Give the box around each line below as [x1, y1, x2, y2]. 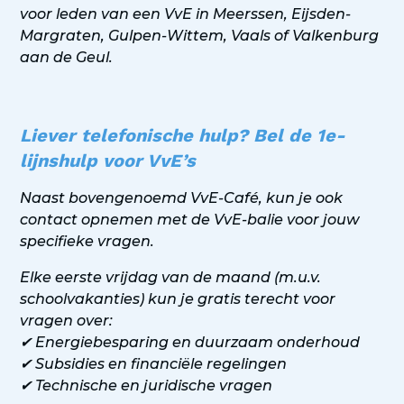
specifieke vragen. [20, 233, 155, 251]
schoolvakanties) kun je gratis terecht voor [20, 290, 336, 308]
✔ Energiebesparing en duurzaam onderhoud [20, 334, 361, 352]
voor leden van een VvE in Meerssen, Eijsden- [20, 5, 352, 23]
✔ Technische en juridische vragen [20, 377, 273, 395]
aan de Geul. [20, 49, 114, 67]
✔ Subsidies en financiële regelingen [20, 355, 288, 373]
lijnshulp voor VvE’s [20, 150, 197, 172]
